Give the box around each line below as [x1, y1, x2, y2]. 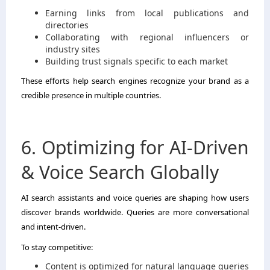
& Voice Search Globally [21, 159, 219, 184]
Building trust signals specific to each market [45, 55, 228, 67]
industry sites [45, 43, 100, 55]
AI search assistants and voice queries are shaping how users [21, 192, 249, 203]
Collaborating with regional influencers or [45, 31, 249, 43]
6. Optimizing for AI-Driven [21, 134, 249, 160]
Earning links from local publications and [45, 7, 249, 19]
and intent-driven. [21, 221, 86, 232]
